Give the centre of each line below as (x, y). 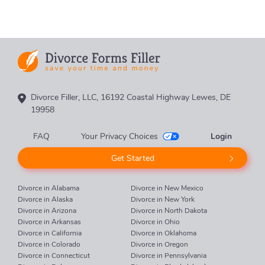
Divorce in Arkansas (49, 222)
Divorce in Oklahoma (164, 233)
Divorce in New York (163, 199)
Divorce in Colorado (49, 244)
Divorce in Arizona (47, 211)
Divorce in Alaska (45, 199)
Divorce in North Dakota (169, 211)
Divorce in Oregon (159, 244)
